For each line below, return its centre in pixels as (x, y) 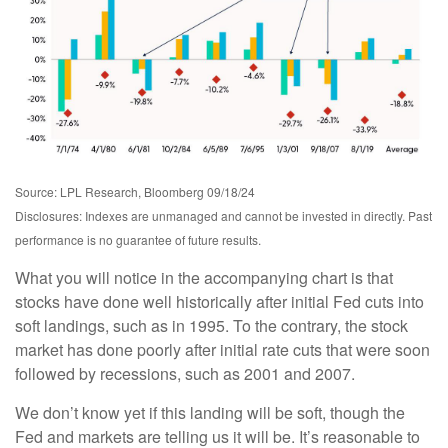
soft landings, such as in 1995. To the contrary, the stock (211, 326)
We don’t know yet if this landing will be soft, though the (210, 413)
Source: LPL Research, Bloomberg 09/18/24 (135, 192)
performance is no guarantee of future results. (138, 240)
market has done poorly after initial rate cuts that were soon (222, 350)
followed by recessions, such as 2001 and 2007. (185, 374)
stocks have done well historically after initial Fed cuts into (219, 302)
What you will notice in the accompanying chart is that (204, 278)
